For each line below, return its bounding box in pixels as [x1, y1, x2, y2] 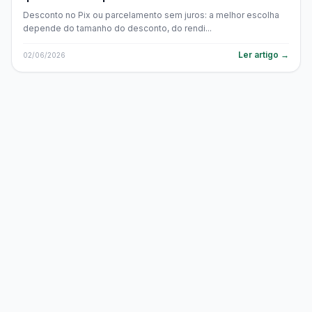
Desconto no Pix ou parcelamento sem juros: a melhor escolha [23, 10, 279, 20]
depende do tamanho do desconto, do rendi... [23, 23, 212, 33]
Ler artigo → [238, 49, 289, 60]
